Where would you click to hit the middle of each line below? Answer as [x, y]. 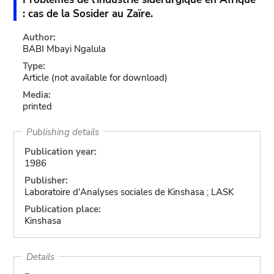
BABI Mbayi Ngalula [65, 49]
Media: [37, 95]
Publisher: [46, 180]
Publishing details [62, 131]
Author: [39, 37]
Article [36, 78]
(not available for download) [110, 78]
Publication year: [60, 152]
